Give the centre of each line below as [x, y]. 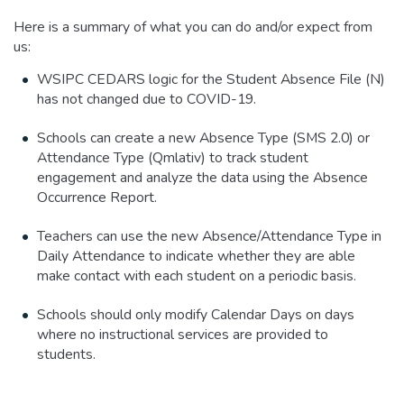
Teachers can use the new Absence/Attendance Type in [210, 237]
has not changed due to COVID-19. [147, 100]
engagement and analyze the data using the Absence [203, 178]
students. [67, 355]
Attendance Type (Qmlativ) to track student [173, 158]
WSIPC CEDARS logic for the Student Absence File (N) [211, 80]
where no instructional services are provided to [183, 335]
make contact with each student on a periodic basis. [197, 276]
